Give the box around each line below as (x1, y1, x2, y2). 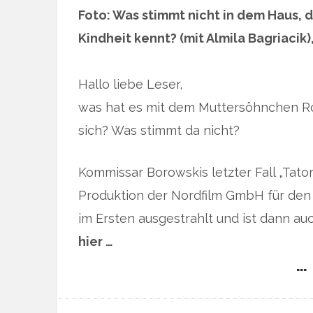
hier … (78, 234, 113, 249)
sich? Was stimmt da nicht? (78, 123, 240, 138)
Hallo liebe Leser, (78, 77, 182, 92)
